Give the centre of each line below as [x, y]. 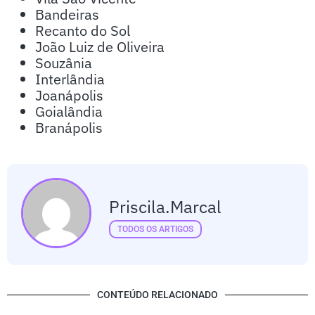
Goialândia [69, 111]
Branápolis [69, 128]
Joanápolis [69, 95]
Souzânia [64, 63]
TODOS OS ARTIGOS [155, 229]
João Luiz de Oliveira [100, 47]
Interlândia [70, 79]
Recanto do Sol [83, 31]
